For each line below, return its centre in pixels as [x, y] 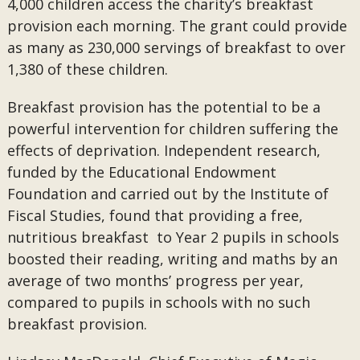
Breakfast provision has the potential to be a [164, 107]
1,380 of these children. [87, 69]
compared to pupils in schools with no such [158, 302]
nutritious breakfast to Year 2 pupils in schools [173, 237]
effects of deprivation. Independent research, [164, 150]
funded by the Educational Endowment [141, 172]
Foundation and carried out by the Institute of [168, 194]
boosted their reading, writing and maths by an [172, 259]
